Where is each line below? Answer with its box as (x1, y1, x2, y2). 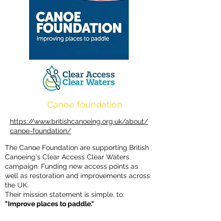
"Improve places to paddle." (5, 200, 94, 208)
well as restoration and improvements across (5, 172, 150, 180)
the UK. (5, 181, 31, 189)
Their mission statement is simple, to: (5, 190, 124, 198)
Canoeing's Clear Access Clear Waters (5, 153, 129, 161)
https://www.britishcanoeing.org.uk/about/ (10, 117, 148, 125)
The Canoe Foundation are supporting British (5, 144, 149, 151)
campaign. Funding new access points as (5, 162, 138, 170)
